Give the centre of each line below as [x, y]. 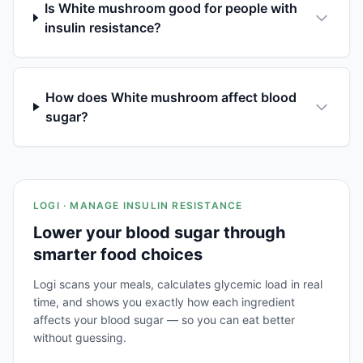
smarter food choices [118, 254]
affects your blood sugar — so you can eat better [164, 319]
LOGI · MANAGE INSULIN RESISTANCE [138, 205]
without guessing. [80, 337]
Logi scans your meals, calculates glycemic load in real [178, 284]
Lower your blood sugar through [159, 232]
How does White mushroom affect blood [171, 97]
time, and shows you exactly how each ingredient [164, 301]
